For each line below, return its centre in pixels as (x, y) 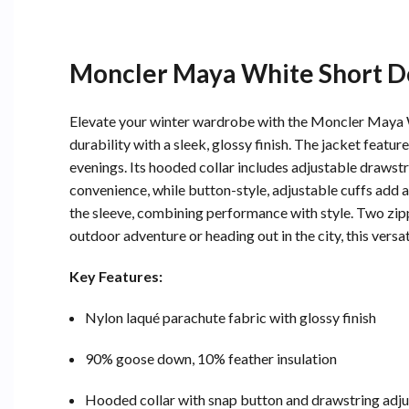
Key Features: (116, 276)
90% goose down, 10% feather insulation (211, 358)
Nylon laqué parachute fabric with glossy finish (231, 317)
